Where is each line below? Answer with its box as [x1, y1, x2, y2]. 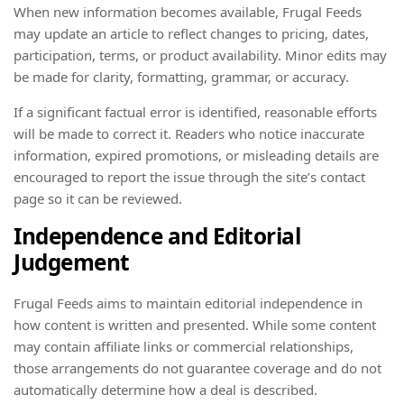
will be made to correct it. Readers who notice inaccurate [14, 124, 364, 143]
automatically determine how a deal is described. [14, 380, 317, 399]
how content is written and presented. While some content [14, 315, 376, 334]
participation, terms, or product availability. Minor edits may [14, 46, 387, 65]
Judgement [14, 247, 130, 278]
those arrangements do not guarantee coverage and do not [14, 358, 381, 377]
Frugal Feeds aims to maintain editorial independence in [14, 293, 363, 312]
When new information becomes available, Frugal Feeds [14, 3, 362, 22]
